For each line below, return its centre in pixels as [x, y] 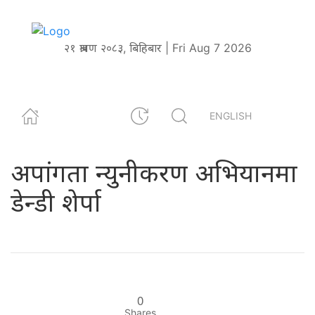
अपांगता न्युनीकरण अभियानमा [154, 173]
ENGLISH [231, 116]
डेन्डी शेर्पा [56, 202]
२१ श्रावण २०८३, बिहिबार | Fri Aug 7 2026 [157, 47]
